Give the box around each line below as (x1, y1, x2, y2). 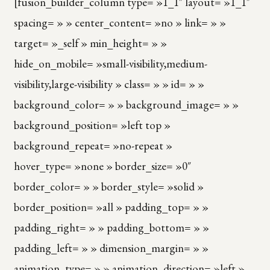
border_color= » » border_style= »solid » (13, 178, 204, 194)
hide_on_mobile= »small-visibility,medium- (13, 55, 207, 71)
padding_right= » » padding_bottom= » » (13, 219, 209, 235)
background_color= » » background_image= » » (13, 96, 239, 112)
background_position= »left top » (13, 117, 171, 133)
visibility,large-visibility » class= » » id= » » (13, 76, 204, 92)
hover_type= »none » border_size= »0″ (13, 158, 191, 174)
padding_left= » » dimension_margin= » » (13, 240, 209, 256)
